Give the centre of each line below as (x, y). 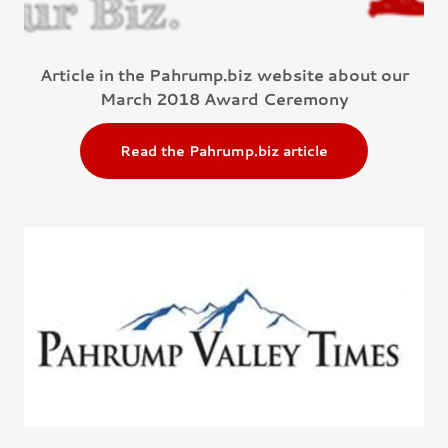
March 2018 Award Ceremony (224, 99)
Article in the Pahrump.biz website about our (224, 75)
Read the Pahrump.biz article (224, 151)
